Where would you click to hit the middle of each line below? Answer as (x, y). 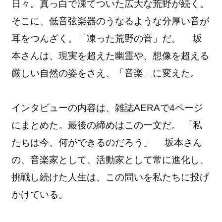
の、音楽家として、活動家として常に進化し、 (111, 160)
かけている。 (40, 194)
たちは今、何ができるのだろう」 (88, 142)
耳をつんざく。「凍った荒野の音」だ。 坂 (107, 38)
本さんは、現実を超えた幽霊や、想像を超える (111, 55)
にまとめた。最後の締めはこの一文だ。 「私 (107, 125)
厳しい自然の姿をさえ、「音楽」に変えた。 (106, 73)
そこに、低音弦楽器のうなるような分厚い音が (111, 21)
